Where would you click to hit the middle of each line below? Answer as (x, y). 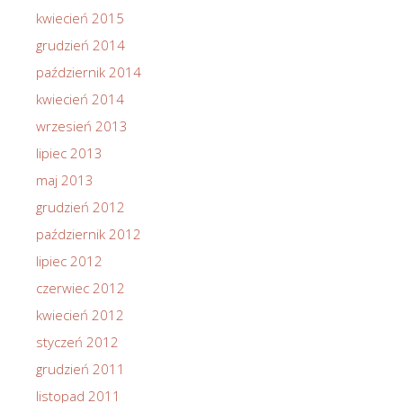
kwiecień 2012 (80, 315)
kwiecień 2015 (80, 18)
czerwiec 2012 (81, 288)
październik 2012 (89, 234)
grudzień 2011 (81, 369)
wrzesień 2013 (82, 126)
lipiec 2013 (69, 153)
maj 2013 (65, 180)
